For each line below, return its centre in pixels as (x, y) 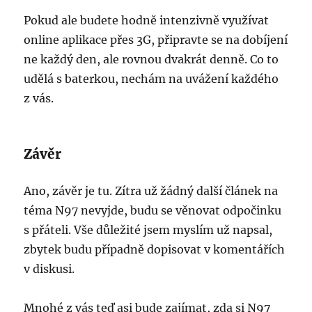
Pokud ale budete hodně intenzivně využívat (147, 21)
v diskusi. (49, 269)
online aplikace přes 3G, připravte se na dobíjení (156, 40)
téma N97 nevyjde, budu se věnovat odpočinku (153, 211)
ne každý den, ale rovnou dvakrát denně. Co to (151, 60)
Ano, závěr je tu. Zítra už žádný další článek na (151, 191)
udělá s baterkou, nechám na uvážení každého (151, 79)
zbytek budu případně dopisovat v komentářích (155, 250)
